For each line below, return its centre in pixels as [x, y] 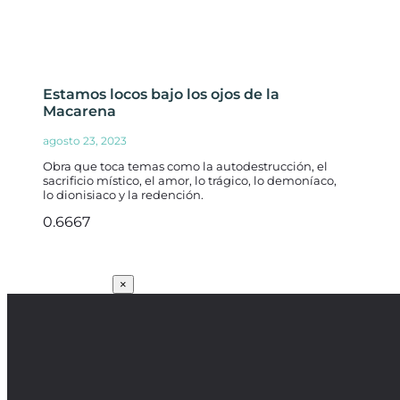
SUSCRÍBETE [58, 284]
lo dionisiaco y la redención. [123, 195]
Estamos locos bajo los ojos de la [161, 95]
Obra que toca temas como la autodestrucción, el [185, 167]
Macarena [79, 112]
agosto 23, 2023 [85, 141]
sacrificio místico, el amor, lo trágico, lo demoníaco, [190, 181]
